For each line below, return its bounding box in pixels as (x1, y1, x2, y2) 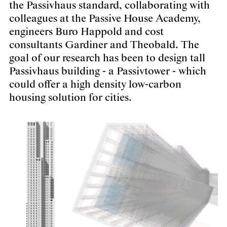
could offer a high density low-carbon (9, 78, 181, 91)
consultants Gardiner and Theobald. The (9, 39, 199, 52)
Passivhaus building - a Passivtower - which (9, 65, 206, 78)
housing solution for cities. (9, 91, 132, 104)
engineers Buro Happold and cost (9, 25, 164, 39)
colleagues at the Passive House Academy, (9, 12, 201, 25)
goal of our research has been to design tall (9, 52, 205, 65)
